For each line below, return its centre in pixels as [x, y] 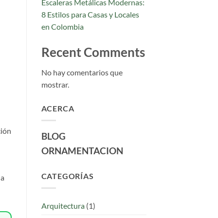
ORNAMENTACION [82, 150]
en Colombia [62, 26]
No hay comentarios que [82, 73]
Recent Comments [93, 52]
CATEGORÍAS [67, 176]
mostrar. [55, 85]
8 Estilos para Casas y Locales [90, 14]
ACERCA [58, 109]
